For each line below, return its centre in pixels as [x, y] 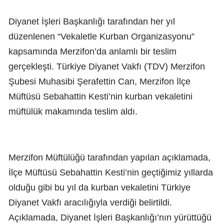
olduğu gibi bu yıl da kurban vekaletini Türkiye [99, 187]
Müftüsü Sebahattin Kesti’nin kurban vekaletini [100, 96]
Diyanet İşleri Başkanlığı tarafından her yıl [92, 21]
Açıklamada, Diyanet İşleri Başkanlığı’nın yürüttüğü [110, 217]
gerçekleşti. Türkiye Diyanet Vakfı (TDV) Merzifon [107, 66]
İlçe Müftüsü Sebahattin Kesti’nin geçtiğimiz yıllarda [111, 172]
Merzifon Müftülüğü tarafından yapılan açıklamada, [109, 157]
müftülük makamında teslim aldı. [73, 111]
